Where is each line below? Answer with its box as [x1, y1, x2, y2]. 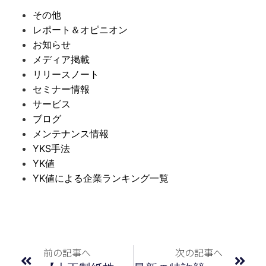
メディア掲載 [33, 53, 90, 66]
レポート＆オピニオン [33, 24, 128, 36]
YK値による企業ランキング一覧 [33, 172, 169, 185]
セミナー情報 [33, 83, 90, 96]
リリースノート [33, 68, 99, 81]
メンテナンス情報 [33, 128, 109, 140]
